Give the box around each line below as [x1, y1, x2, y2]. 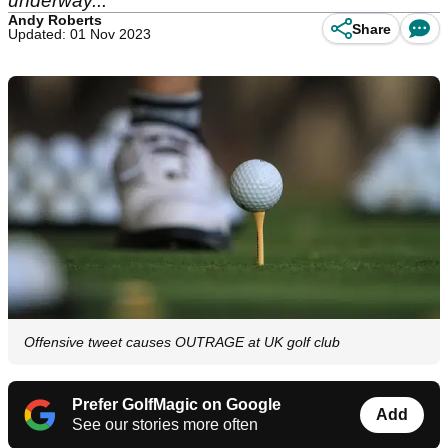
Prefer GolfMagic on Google [72, 396, 281, 414]
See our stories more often [72, 416, 258, 434]
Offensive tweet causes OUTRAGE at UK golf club [24, 334, 340, 351]
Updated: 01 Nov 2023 [8, 26, 151, 42]
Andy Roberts [8, 12, 102, 28]
